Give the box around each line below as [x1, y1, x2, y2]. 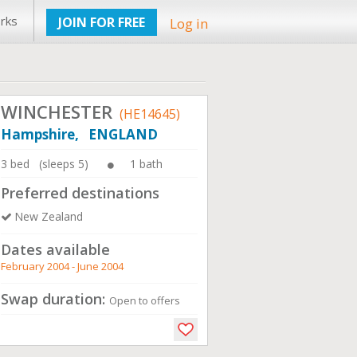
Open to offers [109, 293, 180, 308]
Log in [170, 14, 208, 33]
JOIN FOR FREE [58, 14, 145, 31]
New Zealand [14, 209, 83, 224]
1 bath [130, 156, 163, 171]
